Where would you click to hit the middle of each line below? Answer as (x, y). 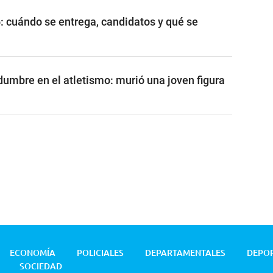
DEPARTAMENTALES (185, 253)
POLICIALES (100, 253)
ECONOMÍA (33, 253)
